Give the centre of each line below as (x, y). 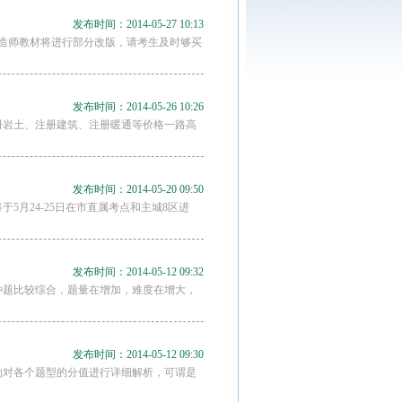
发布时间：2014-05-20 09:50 (138, 189)
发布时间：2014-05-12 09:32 (138, 272)
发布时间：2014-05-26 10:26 (138, 107)
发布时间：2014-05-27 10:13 (138, 24)
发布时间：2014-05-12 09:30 (138, 354)
